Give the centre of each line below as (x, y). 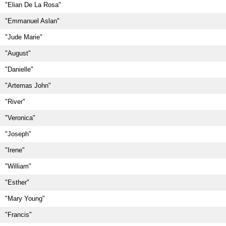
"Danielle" (19, 69)
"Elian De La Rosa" (33, 5)
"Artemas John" (28, 86)
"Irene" (15, 150)
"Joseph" (18, 134)
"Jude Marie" (24, 37)
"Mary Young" (25, 199)
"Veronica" (20, 118)
